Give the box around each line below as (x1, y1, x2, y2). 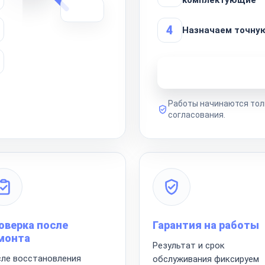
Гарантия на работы (153, 218, 259, 231)
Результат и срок (153, 240, 225, 251)
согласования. (168, 109, 225, 119)
